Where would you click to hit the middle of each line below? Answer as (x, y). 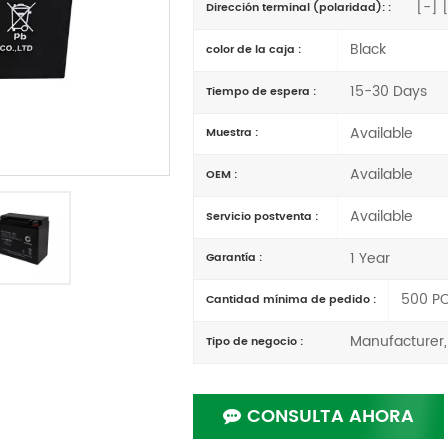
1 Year (367, 258)
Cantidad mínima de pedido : (291, 300)
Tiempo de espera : (261, 91)
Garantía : (234, 258)
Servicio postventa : (262, 216)
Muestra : (232, 133)
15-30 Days (386, 91)
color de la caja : (254, 49)
